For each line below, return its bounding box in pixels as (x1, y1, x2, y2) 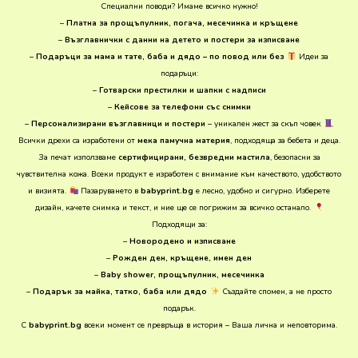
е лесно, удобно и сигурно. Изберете (193, 185, 331, 197)
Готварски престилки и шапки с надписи (98, 84, 266, 96)
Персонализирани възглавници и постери (30, 117, 205, 129)
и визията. (27, 185, 66, 197)
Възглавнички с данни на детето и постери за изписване (65, 34, 300, 46)
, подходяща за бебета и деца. (229, 134, 340, 146)
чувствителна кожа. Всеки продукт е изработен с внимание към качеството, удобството (17, 168, 341, 180)
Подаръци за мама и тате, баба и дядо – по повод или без (36, 50, 284, 62)
